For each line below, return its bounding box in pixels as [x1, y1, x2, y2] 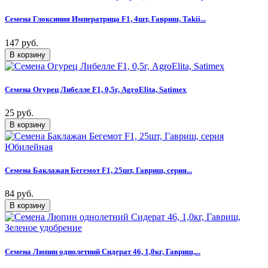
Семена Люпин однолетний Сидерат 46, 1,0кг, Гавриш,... [5, 246, 200, 256]
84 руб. [5, 188, 33, 199]
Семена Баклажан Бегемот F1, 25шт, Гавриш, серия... [5, 166, 192, 175]
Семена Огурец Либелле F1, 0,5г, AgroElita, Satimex [5, 84, 187, 94]
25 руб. [5, 108, 33, 118]
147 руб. [5, 37, 38, 48]
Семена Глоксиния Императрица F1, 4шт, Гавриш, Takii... [5, 14, 206, 24]
